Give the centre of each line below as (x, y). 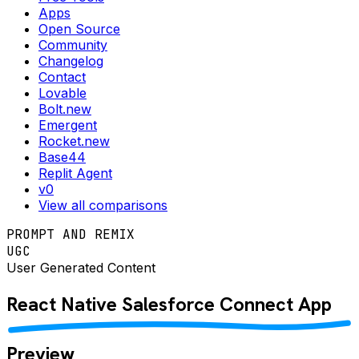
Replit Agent (75, 173)
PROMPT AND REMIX (71, 234)
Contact (62, 77)
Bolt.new (65, 109)
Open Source (79, 29)
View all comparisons (103, 205)
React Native (62, 304)
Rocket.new (74, 141)
